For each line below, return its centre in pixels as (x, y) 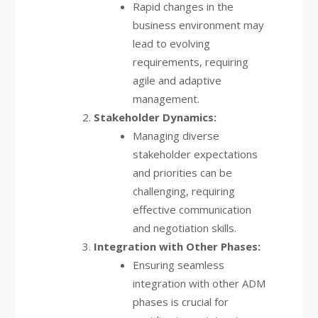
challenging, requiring (183, 191)
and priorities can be (182, 172)
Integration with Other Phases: (177, 246)
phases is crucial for (180, 302)
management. (166, 99)
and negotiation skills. (184, 228)
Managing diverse (176, 136)
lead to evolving (171, 43)
